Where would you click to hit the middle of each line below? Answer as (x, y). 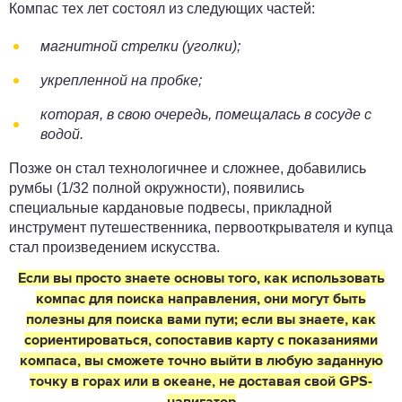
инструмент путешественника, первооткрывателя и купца (201, 227)
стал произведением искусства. (114, 247)
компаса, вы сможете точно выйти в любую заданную (201, 362)
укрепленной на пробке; (121, 80)
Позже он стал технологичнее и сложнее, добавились (188, 168)
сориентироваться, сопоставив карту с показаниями (201, 341)
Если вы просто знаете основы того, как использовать (201, 279)
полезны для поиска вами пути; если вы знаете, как (201, 320)
